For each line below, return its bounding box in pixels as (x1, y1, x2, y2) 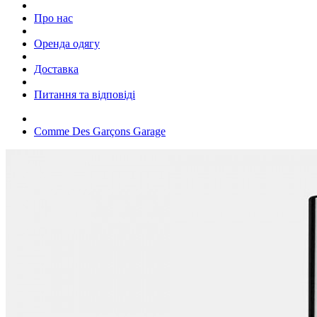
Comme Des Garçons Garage (34, 125, 166, 137)
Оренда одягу (34, 37, 100, 50)
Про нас (34, 11, 73, 24)
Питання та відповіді (34, 88, 135, 100)
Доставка (34, 62, 79, 75)
